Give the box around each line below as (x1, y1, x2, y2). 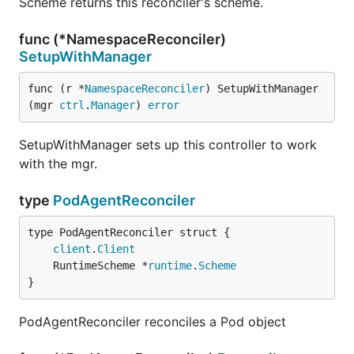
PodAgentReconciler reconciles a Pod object (19, 314, 286, 330)
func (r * (28, 82, 85, 95)
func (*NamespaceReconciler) (19, 31, 226, 47)
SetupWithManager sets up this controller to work (19, 137, 317, 153)
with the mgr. (19, 156, 97, 171)
